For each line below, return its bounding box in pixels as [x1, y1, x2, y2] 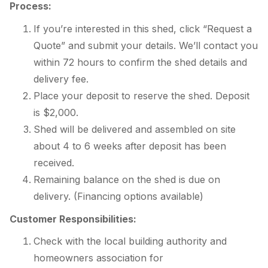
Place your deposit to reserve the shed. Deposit [33, 90, 249, 102]
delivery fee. [33, 73, 89, 85]
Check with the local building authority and [33, 235, 227, 248]
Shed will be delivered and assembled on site [33, 123, 236, 135]
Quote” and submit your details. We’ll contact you [33, 39, 258, 51]
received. [33, 157, 74, 169]
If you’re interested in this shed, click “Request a [33, 23, 252, 35]
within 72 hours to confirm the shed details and [33, 56, 247, 68]
